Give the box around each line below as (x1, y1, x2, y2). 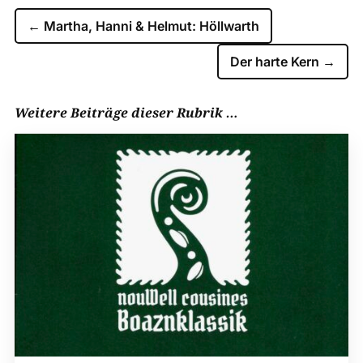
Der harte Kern (230, 53, 320, 70)
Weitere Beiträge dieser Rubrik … (14, 104, 238, 122)
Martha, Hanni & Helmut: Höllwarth (43, 18, 259, 34)
